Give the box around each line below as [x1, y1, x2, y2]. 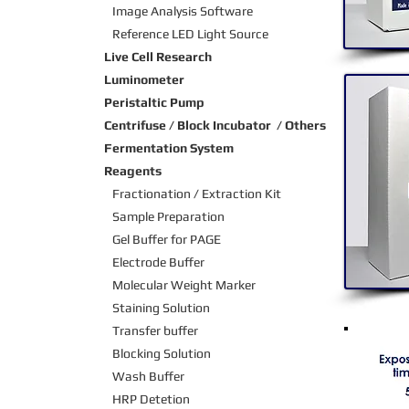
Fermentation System [104, 141, 234, 156]
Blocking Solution [112, 346, 211, 362]
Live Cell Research [104, 49, 212, 65]
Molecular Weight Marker [112, 278, 256, 293]
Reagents [104, 163, 162, 179]
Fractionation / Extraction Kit [112, 186, 281, 202]
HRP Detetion [112, 392, 190, 407]
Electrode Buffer [112, 255, 204, 270]
